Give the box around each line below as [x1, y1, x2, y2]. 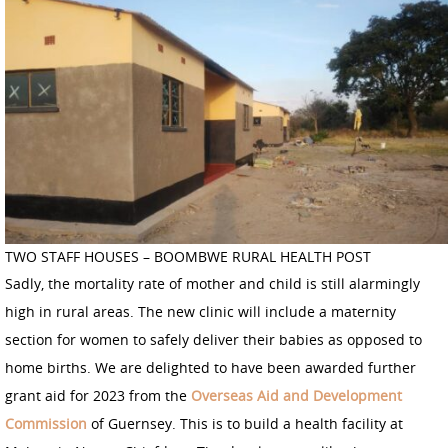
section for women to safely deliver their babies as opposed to [5, 329, 422, 349]
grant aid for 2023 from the [5, 385, 191, 405]
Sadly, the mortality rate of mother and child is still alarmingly [5, 273, 420, 293]
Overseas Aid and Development [191, 385, 402, 405]
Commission [5, 413, 87, 433]
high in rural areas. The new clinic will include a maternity [5, 301, 396, 321]
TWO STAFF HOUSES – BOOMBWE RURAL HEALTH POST [5, 246, 371, 266]
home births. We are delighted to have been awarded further [5, 357, 416, 377]
